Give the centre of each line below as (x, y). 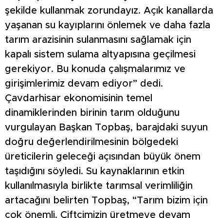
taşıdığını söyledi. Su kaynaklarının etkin (95, 172)
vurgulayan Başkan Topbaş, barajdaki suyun (106, 128)
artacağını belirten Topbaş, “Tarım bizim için (106, 201)
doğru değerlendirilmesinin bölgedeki (91, 142)
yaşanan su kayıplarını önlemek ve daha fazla (108, 26)
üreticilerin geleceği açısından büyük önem (103, 157)
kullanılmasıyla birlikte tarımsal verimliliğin (99, 186)
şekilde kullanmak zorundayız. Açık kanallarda (109, 11)
